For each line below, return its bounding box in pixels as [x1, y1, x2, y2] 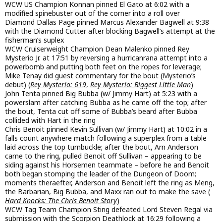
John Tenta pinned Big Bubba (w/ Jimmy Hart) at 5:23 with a [5, 89, 197, 99]
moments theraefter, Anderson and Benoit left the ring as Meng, [5, 178, 215, 188]
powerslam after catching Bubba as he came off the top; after [5, 98, 207, 108]
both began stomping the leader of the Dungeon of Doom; [5, 169, 196, 179]
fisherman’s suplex [5, 35, 64, 45]
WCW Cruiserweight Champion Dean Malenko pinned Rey [5, 44, 189, 54]
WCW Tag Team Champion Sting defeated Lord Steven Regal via [5, 205, 213, 215]
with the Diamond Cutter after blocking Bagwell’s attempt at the [5, 26, 215, 36]
